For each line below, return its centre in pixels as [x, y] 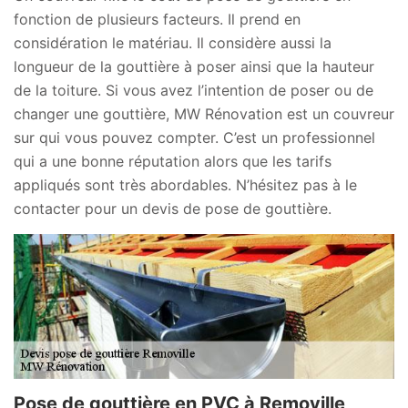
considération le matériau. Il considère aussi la [173, 43]
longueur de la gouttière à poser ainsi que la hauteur [194, 67]
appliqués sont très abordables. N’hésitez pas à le [185, 185]
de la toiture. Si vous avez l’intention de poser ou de [194, 91]
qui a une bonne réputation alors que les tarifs [173, 162]
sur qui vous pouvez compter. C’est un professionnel [194, 138]
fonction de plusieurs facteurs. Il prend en [157, 20]
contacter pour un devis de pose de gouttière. [173, 209]
